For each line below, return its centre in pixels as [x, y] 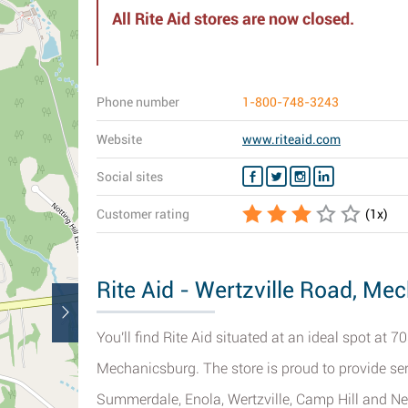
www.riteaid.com [291, 139]
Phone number [138, 102]
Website [119, 139]
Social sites [130, 177]
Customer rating [143, 214]
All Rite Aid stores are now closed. [233, 19]
